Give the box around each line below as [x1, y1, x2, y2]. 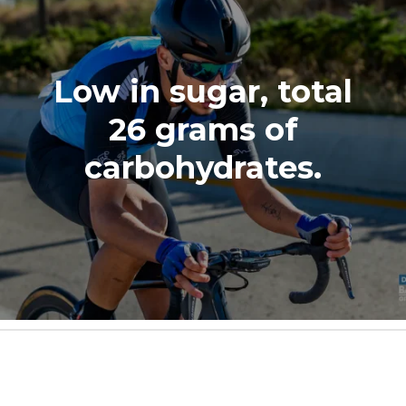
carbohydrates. [84, 148, 322, 187]
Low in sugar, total [53, 72, 353, 111]
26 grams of [108, 110, 298, 149]
